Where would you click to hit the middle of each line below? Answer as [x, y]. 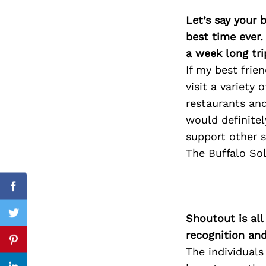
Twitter [31, 220]
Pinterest [36, 246]
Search [102, 56]
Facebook [37, 193]
